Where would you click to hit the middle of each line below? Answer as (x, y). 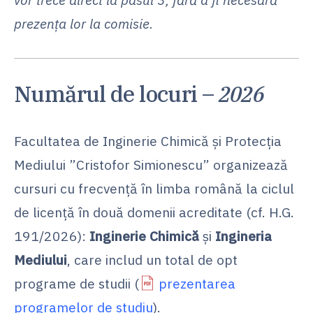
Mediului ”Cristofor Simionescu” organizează (151, 164)
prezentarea (197, 283)
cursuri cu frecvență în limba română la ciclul (154, 188)
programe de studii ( (77, 283)
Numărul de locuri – (116, 94)
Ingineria (243, 235)
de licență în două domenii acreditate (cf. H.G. (154, 212)
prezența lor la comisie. (83, 23)
